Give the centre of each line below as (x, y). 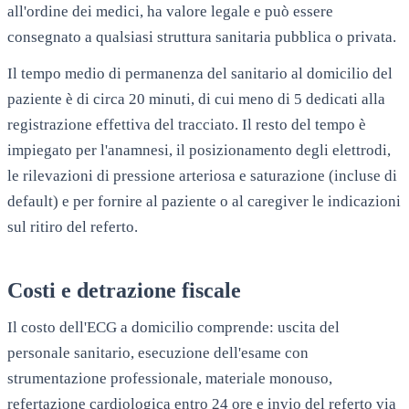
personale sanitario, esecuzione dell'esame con (158, 352)
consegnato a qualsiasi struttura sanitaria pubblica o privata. (202, 37)
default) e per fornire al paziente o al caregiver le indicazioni (204, 201)
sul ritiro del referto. (73, 226)
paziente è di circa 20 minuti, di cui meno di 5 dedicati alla (196, 99)
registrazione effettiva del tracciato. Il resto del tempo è (187, 124)
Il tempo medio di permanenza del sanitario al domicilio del (200, 73)
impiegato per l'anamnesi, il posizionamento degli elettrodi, (199, 150)
